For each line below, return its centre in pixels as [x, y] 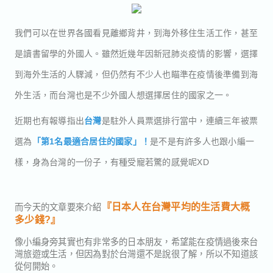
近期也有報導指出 [49, 120]
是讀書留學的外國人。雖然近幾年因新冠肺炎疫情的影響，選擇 [136, 53]
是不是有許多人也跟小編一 [202, 141]
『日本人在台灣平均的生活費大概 [176, 206]
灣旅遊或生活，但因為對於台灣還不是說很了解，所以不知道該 [136, 253]
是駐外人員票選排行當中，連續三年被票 [179, 120]
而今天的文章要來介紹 [58, 206]
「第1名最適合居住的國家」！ [91, 141]
